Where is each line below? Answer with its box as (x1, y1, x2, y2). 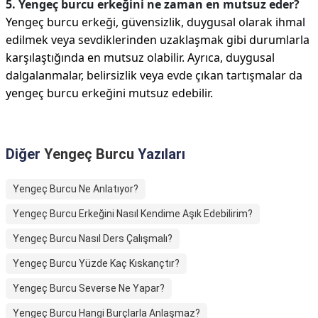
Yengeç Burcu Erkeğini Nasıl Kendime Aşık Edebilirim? (13, 208, 253, 220)
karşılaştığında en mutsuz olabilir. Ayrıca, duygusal (6, 50, 275, 66)
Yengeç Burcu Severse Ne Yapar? (13, 283, 165, 295)
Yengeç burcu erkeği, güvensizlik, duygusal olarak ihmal (6, 14, 305, 31)
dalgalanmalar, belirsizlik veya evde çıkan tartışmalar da (6, 67, 302, 84)
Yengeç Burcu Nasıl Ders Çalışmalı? (13, 233, 172, 245)
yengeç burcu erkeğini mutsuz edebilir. (6, 85, 213, 102)
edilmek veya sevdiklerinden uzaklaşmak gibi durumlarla (6, 32, 309, 48)
